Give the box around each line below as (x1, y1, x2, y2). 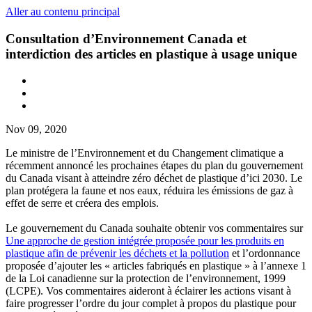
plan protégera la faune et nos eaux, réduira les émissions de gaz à (6, 185, 293, 197)
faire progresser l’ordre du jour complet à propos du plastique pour (6, 297, 296, 310)
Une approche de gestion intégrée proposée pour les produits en (6, 235, 284, 247)
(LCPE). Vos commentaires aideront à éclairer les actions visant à (6, 285, 291, 297)
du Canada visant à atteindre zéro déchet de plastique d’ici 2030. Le (6, 172, 302, 185)
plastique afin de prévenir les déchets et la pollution (6, 247, 229, 260)
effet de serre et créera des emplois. (6, 197, 159, 210)
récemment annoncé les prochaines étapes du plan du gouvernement (6, 159, 303, 172)
